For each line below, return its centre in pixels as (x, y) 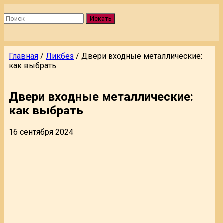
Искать (101, 19)
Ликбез (60, 56)
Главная (24, 56)
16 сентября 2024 (41, 132)
